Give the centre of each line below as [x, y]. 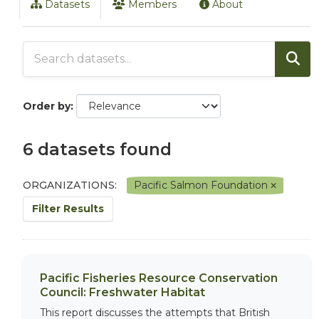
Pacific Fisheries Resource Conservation [159, 278]
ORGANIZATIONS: [70, 185]
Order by [47, 106]
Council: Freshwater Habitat [122, 292]
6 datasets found [97, 149]
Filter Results [68, 208]
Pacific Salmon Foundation [202, 185]
